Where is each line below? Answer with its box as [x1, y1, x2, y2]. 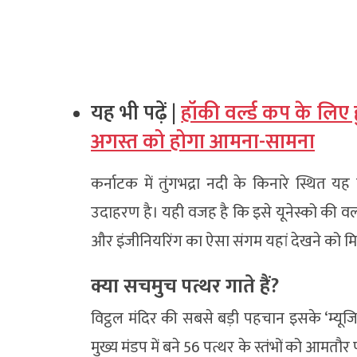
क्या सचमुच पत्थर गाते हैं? [91, 269, 279, 303]
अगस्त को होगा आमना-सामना [91, 124, 315, 159]
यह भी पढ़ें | [91, 96, 182, 131]
